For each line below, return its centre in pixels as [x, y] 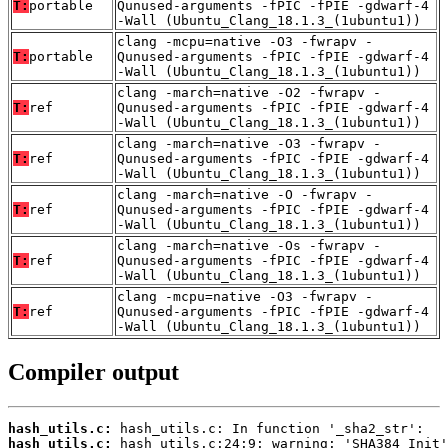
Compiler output [93, 372]
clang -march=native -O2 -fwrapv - [249, 93]
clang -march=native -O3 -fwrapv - [249, 144]
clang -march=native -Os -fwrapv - [249, 246]
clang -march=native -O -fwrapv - [245, 195]
